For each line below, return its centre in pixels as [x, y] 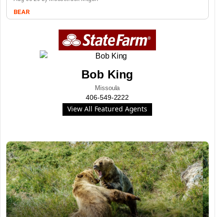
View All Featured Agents [108, 109]
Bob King [108, 74]
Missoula [108, 88]
